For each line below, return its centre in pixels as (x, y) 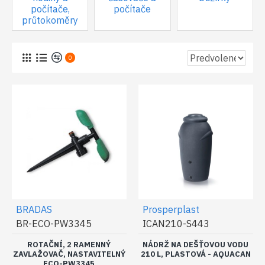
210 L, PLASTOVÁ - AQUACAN (195, 254)
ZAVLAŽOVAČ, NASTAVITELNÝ (69, 254)
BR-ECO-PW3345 (54, 223)
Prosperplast (171, 209)
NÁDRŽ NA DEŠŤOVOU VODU (196, 244)
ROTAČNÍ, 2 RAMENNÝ (69, 244)
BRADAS (34, 209)
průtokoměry (50, 20)
